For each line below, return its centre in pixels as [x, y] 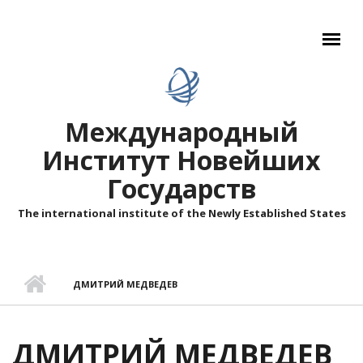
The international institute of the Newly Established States [181, 213]
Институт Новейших [181, 160]
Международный [181, 132]
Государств [181, 188]
